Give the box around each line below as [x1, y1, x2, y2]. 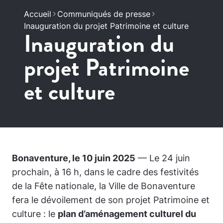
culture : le [12, 209, 58, 219]
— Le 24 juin [135, 153, 190, 163]
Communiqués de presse [57, 9, 150, 19]
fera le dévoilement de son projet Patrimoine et [12, 195, 210, 205]
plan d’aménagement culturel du [58, 209, 196, 219]
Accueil [24, 9, 51, 19]
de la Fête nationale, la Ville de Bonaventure [12, 181, 195, 191]
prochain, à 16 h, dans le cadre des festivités [12, 167, 199, 177]
